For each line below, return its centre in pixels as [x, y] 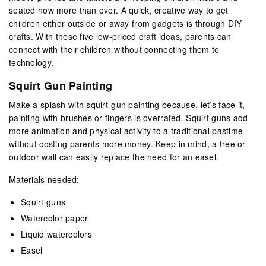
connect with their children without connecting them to [114, 49]
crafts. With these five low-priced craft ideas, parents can [120, 36]
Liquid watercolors [57, 234]
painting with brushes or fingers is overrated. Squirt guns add [129, 117]
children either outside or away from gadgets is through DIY [126, 23]
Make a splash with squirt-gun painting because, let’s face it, [127, 104]
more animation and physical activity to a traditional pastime [126, 130]
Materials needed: [44, 179]
